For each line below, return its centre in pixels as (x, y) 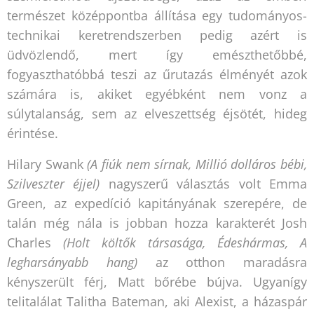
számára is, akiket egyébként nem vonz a (157, 94)
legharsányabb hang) (72, 262)
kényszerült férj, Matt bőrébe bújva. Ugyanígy (157, 281)
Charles (35, 242)
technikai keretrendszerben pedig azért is (157, 35)
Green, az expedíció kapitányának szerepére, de (157, 203)
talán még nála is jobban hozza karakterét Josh (157, 223)
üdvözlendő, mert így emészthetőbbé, (157, 54)
